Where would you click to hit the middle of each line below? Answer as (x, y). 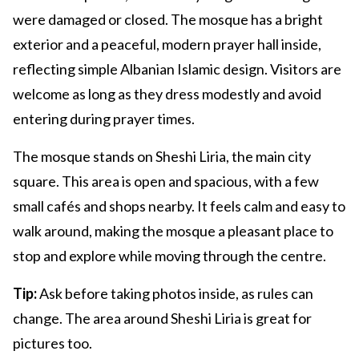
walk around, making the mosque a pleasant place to (173, 231)
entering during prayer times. (104, 119)
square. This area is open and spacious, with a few (166, 182)
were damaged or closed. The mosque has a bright (168, 20)
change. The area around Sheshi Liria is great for (162, 319)
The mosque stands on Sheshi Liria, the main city (162, 157)
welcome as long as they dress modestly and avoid (167, 94)
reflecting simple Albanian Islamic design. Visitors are (177, 69)
